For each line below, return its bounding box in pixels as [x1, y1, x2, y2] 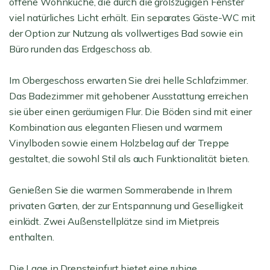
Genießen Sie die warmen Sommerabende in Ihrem [9, 184, 232, 196]
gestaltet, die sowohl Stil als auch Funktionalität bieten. [9, 152, 250, 165]
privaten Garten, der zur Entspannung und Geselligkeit [9, 199, 243, 212]
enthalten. [9, 231, 54, 243]
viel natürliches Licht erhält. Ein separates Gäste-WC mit [9, 11, 256, 24]
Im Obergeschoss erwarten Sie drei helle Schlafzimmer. [9, 74, 248, 86]
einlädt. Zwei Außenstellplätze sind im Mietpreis [9, 215, 220, 227]
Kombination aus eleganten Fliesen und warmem [9, 121, 222, 133]
